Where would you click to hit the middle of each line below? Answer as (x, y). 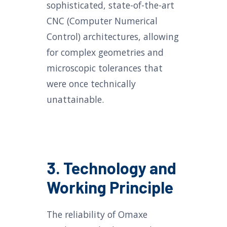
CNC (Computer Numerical (102, 21)
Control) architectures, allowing (113, 36)
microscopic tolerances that (105, 68)
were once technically (91, 84)
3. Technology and (111, 168)
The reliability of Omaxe (97, 214)
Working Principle (110, 187)
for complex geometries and (105, 52)
